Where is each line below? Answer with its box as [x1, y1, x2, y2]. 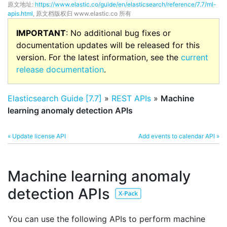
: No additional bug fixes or [66, 28, 171, 38]
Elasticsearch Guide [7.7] [8, 93, 102, 103]
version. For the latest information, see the [16, 52, 181, 62]
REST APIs [111, 93, 151, 103]
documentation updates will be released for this [16, 40, 200, 50]
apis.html [8, 10, 33, 17]
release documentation [16, 64, 104, 74]
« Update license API [8, 132, 66, 140]
